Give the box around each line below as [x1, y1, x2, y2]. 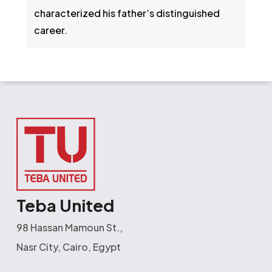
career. [34, 24, 68, 37]
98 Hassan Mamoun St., [16, 221, 123, 234]
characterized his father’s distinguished [34, 7, 220, 20]
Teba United [16, 195, 114, 216]
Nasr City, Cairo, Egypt [16, 240, 121, 253]
